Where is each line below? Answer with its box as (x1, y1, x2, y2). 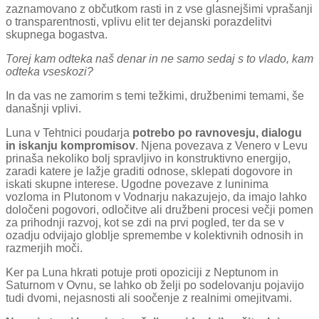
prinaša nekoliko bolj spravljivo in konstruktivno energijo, (6, 152, 291, 164)
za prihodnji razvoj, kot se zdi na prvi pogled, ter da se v (6, 216, 284, 229)
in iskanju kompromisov (6, 139, 135, 152)
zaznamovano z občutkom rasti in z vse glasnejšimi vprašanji (6, 2, 313, 15)
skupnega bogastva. (6, 28, 108, 41)
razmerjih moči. (6, 241, 83, 254)
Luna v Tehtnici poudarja (6, 126, 132, 139)
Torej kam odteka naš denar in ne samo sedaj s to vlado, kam (6, 52, 313, 65)
